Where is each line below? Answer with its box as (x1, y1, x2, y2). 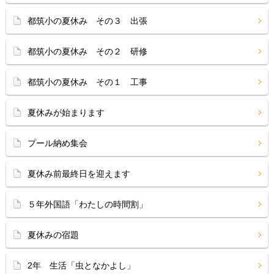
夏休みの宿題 (28, 230, 79, 240)
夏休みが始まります (28, 108, 105, 117)
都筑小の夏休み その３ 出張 (28, 16, 147, 26)
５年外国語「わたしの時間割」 (28, 199, 147, 209)
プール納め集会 (28, 138, 87, 148)
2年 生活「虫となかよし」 (28, 261, 135, 270)
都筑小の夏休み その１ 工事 (28, 77, 147, 87)
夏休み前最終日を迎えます (28, 169, 130, 179)
